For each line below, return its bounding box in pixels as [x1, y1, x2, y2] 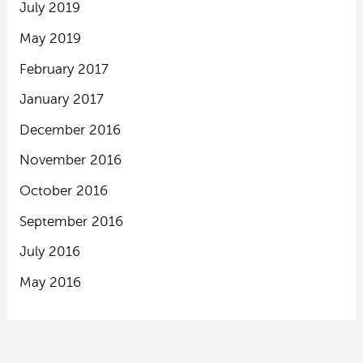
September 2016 [19, 213, 123, 229]
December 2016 [19, 122, 121, 138]
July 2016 [19, 244, 80, 260]
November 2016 [19, 152, 122, 169]
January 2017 [19, 92, 104, 108]
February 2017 [19, 61, 109, 77]
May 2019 [19, 30, 81, 46]
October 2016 [19, 183, 108, 199]
